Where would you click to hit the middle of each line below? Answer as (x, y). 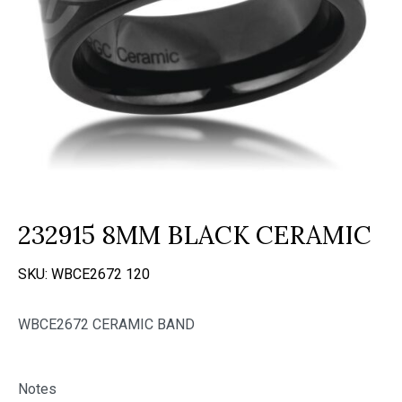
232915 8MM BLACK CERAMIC (195, 235)
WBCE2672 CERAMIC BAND (106, 324)
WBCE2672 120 (100, 274)
